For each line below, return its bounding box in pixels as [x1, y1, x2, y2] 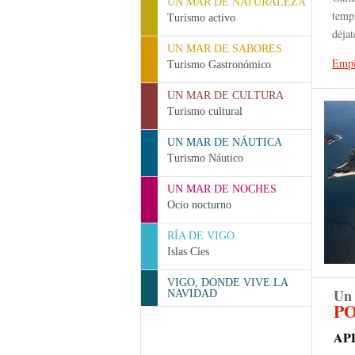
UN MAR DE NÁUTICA [167, 136, 282, 148]
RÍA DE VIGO [167, 230, 235, 242]
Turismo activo [167, 12, 235, 24]
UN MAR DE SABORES [167, 43, 282, 55]
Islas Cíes [167, 246, 209, 258]
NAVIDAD [167, 288, 217, 300]
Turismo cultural [167, 105, 242, 117]
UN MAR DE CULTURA [167, 90, 284, 101]
